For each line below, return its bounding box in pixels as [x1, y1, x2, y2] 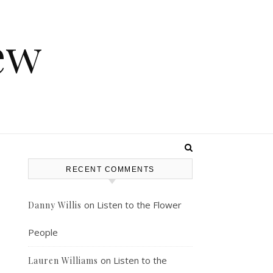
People [28, 226, 58, 238]
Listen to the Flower [97, 199, 182, 211]
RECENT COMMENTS [66, 165, 155, 174]
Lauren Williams [28, 255, 98, 266]
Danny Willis [28, 199, 82, 211]
